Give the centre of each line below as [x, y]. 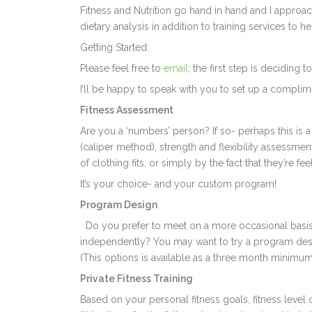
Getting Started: [115, 48]
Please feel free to [122, 69]
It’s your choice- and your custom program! [181, 184]
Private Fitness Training [142, 279]
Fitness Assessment [130, 110]
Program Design [119, 205]
